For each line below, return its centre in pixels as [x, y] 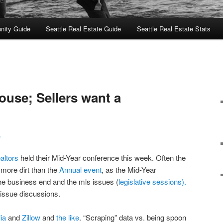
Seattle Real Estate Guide [84, 29]
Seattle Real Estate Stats [173, 29]
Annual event [80, 169]
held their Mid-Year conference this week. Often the [102, 157]
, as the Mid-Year [129, 169]
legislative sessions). [152, 181]
